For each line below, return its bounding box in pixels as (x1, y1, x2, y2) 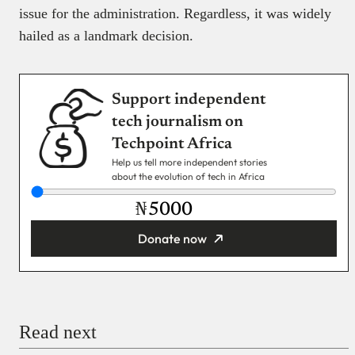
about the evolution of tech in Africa (112, 170, 265, 182)
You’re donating (31, 256, 112, 270)
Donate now (137, 230, 207, 246)
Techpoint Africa (112, 136, 232, 152)
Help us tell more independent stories (112, 155, 267, 168)
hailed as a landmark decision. (19, 28, 193, 44)
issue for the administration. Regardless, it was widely (19, 6, 331, 21)
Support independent (112, 91, 266, 108)
